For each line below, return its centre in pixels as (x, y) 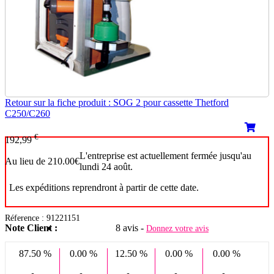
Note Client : (31, 228)
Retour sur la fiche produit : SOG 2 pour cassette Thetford (117, 103)
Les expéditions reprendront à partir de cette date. (104, 188)
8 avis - (131, 228)
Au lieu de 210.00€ (42, 161)
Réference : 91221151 (43, 218)
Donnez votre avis (177, 229)
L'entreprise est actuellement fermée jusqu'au (165, 156)
